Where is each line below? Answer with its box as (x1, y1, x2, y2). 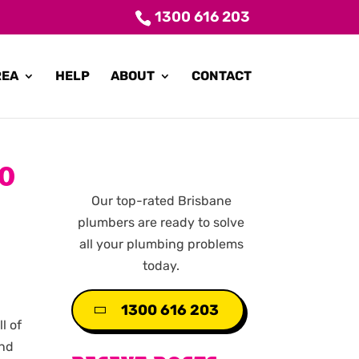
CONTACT (191, 68, 252, 84)
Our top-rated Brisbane (91, 193, 232, 209)
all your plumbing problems (79, 236, 244, 252)
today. (143, 258, 180, 274)
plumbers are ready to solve (78, 215, 245, 231)
